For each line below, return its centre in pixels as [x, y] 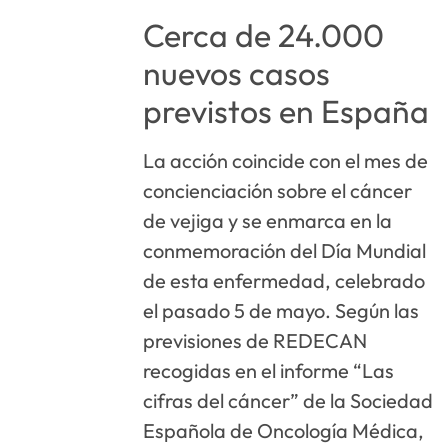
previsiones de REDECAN [255, 341]
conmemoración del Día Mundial [285, 251]
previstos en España [286, 111]
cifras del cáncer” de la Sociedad [288, 401]
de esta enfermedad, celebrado [284, 281]
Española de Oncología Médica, [284, 431]
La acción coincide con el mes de [286, 161]
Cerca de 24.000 [264, 35]
